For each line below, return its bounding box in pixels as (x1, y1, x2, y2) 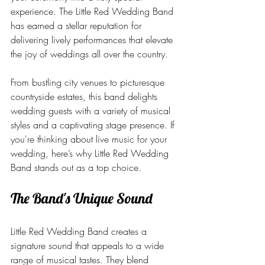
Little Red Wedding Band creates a (11, 225, 150, 238)
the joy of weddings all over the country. (11, 47, 168, 60)
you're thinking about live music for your (11, 132, 170, 146)
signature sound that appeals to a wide (11, 239, 167, 252)
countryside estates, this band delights (11, 90, 160, 103)
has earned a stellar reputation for (11, 19, 144, 32)
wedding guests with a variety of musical (11, 104, 173, 117)
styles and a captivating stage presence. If (11, 118, 177, 131)
